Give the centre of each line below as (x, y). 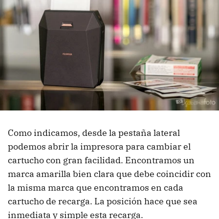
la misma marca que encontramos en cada (96, 188)
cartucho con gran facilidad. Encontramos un (101, 160)
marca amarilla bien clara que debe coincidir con (109, 174)
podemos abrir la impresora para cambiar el (99, 147)
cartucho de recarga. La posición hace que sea (103, 201)
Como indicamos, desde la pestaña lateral (94, 133)
